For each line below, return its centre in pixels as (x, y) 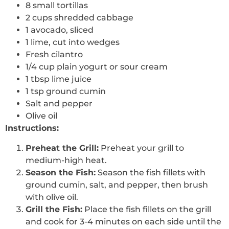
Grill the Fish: (54, 209)
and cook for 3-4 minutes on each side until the (123, 221)
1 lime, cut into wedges (73, 42)
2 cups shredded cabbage (79, 18)
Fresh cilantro (54, 55)
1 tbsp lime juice (59, 79)
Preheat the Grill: (62, 148)
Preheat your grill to (141, 148)
